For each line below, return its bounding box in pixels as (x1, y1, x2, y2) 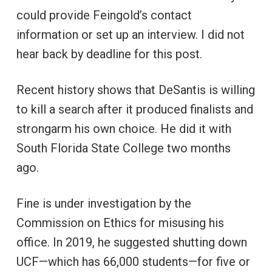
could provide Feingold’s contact (16, 7, 192, 22)
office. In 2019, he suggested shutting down (16, 234, 247, 250)
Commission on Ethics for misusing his (16, 215, 224, 230)
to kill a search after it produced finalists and (16, 101, 253, 117)
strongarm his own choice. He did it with (16, 121, 231, 136)
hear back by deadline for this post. (16, 46, 202, 61)
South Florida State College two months (16, 140, 231, 155)
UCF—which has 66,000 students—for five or (16, 254, 250, 269)
